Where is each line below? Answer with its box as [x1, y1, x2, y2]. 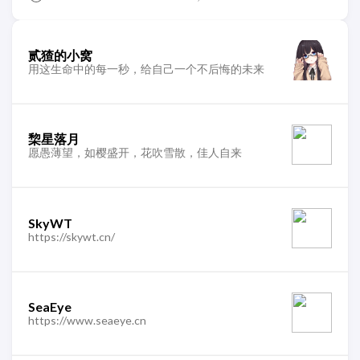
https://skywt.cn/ [28, 229, 115, 243]
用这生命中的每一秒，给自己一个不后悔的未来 [28, 61, 264, 76]
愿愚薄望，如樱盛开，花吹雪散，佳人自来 [28, 145, 242, 159]
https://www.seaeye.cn [28, 313, 146, 327]
